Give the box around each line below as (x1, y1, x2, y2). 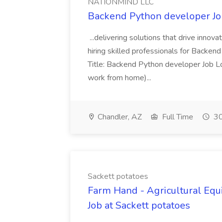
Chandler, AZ (96, 111, 142, 122)
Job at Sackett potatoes (88, 199, 190, 212)
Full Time (160, 111, 193, 122)
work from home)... (88, 72, 153, 83)
